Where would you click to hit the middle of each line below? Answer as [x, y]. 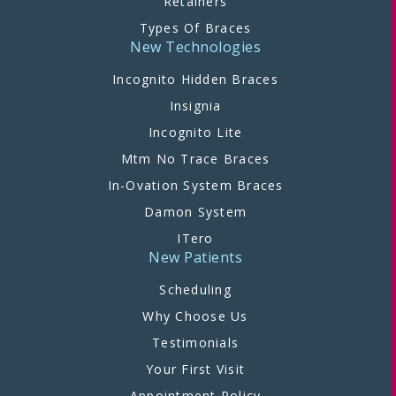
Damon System [195, 212]
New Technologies [195, 47]
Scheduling [195, 290]
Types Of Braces [195, 28]
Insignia [195, 106]
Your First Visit [195, 369]
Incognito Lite [195, 133]
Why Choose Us [195, 316]
